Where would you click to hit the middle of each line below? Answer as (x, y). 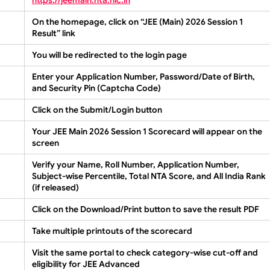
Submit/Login (107, 109)
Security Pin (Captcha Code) (105, 88)
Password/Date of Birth (206, 76)
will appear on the (226, 131)
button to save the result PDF (201, 209)
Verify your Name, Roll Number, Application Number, (136, 164)
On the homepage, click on (86, 21)
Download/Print (111, 209)
